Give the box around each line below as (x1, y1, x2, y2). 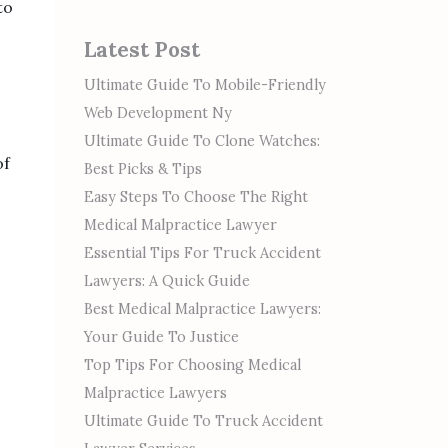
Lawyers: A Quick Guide (83, 272, 250, 290)
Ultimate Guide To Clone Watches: (83, 132, 320, 150)
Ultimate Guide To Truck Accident (83, 412, 323, 430)
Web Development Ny (83, 104, 232, 122)
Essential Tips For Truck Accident (83, 244, 321, 262)
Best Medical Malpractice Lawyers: (83, 300, 321, 318)
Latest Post (83, 36, 200, 63)
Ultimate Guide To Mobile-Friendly (83, 76, 326, 94)
